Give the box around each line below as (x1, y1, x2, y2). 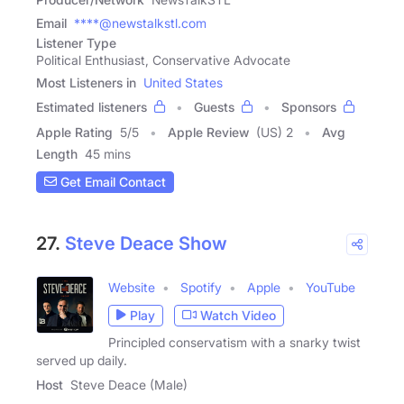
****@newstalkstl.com (74, 14, 207, 31)
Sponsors (281, 98, 336, 115)
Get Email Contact (57, 174, 166, 189)
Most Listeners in (36, 74, 136, 90)
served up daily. (36, 352, 127, 368)
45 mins (85, 145, 131, 161)
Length (36, 145, 78, 161)
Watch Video (200, 308, 276, 323)
